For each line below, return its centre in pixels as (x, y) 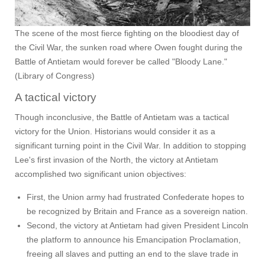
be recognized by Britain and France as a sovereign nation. (137, 211)
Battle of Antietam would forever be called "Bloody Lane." (121, 62)
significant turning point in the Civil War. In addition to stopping (130, 146)
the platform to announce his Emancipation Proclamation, (134, 240)
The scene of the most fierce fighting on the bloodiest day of (127, 33)
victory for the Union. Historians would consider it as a (115, 132)
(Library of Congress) (55, 76)
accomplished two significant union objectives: (101, 174)
